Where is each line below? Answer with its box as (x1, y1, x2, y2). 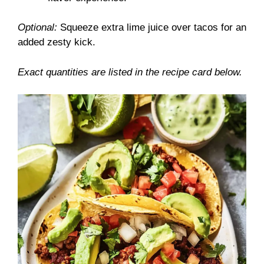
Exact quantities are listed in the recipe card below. (18, 66, 242, 78)
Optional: (18, 22, 57, 34)
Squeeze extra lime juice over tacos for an (57, 22, 246, 34)
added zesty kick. (18, 37, 95, 48)
